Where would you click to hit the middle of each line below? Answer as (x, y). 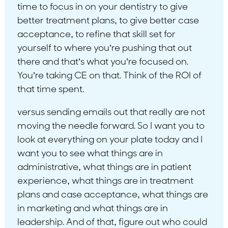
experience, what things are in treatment (105, 181)
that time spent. (50, 90)
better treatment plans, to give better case (108, 21)
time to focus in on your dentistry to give (102, 7)
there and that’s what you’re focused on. (103, 62)
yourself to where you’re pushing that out (104, 48)
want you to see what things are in (90, 154)
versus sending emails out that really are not (111, 112)
